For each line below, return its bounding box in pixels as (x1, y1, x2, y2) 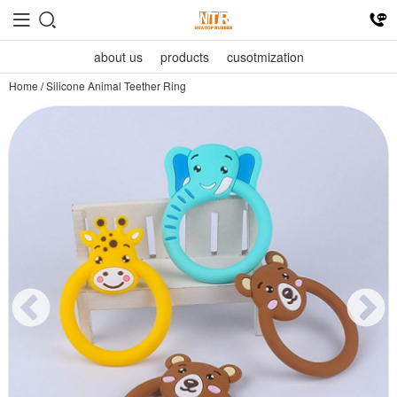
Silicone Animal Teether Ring (46, 78, 186, 93)
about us (93, 48, 143, 66)
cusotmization (226, 48, 304, 66)
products (160, 48, 209, 66)
